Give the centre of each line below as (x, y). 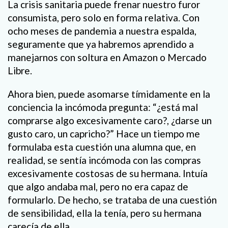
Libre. (20, 71)
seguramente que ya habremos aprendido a (101, 44)
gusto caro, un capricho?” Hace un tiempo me (104, 133)
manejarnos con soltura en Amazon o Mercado (107, 58)
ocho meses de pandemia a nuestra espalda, (102, 31)
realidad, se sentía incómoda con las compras (104, 160)
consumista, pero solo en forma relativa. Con (104, 18)
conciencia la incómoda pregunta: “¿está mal (103, 107)
